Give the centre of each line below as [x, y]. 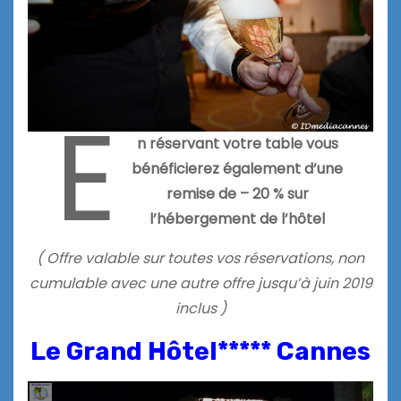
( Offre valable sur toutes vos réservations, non [200, 259]
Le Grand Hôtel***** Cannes [200, 352]
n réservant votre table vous [237, 144]
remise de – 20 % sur [237, 194]
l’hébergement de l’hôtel [238, 219]
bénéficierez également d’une [238, 169]
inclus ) [200, 309]
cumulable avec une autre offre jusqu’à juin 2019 [200, 284]
